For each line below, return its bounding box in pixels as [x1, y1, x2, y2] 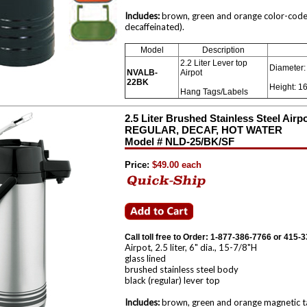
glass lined [125, 253, 166, 264]
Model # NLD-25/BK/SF [125, 136, 234, 147]
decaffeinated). [125, 21, 184, 32]
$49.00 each [149, 160, 201, 170]
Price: [125, 160, 149, 170]
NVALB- [127, 68, 158, 77]
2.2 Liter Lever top [180, 58, 247, 68]
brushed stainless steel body [125, 264, 238, 275]
